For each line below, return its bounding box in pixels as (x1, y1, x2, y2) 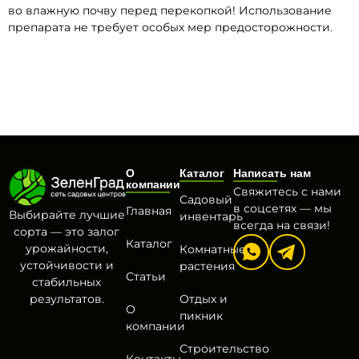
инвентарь (179, 209, 243, 224)
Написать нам (233, 167, 312, 180)
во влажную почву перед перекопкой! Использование (8, 2, 332, 18)
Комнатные (179, 242, 246, 257)
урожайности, (25, 240, 108, 256)
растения (179, 259, 235, 274)
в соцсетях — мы (233, 201, 333, 216)
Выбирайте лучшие (8, 207, 125, 222)
